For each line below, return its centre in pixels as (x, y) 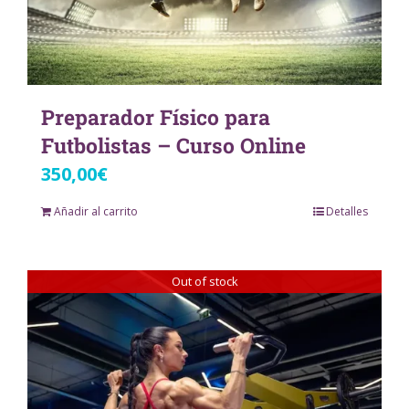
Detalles (347, 212)
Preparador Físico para (156, 117)
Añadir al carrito (96, 212)
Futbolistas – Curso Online (173, 146)
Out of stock (204, 282)
